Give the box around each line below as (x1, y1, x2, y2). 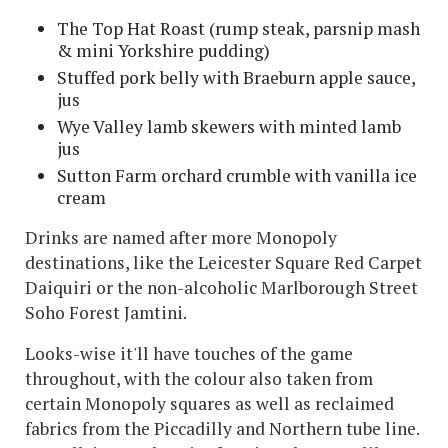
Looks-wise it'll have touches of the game (25, 342, 353, 366)
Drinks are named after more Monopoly (25, 226, 337, 250)
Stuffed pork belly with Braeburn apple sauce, (57, 66, 415, 90)
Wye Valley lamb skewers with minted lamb (57, 115, 401, 139)
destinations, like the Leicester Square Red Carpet (25, 251, 422, 275)
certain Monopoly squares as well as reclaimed (25, 392, 394, 416)
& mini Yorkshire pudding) (57, 39, 270, 63)
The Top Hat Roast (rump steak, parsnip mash (57, 17, 420, 41)
